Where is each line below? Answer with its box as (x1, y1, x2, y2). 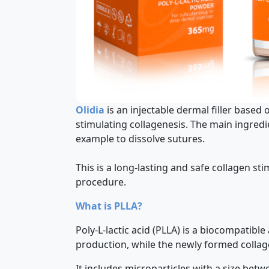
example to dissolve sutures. (76, 132, 207, 145)
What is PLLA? (76, 199, 142, 213)
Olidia (76, 103, 104, 116)
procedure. (76, 175, 126, 189)
